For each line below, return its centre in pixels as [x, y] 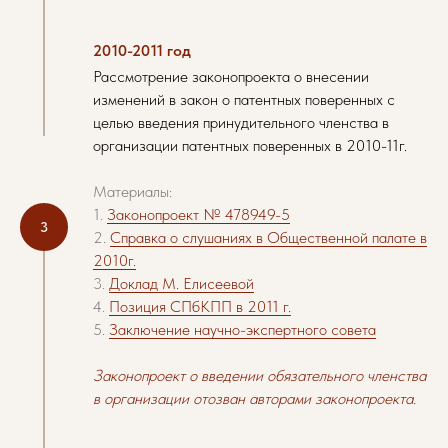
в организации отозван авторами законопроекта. [254, 398]
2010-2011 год [142, 50]
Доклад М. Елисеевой [181, 283]
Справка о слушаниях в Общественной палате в [268, 237]
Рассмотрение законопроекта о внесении [231, 76]
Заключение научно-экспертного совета [242, 329]
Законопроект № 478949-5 [198, 214]
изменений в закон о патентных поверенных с [244, 99]
